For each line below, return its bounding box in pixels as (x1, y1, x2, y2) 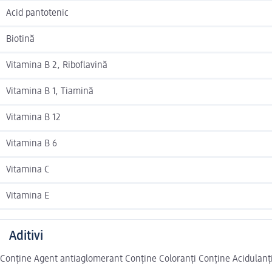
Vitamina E (6, 191, 49, 202)
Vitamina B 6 (6, 139, 57, 149)
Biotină (6, 35, 35, 45)
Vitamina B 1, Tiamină (6, 87, 93, 97)
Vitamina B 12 (6, 113, 61, 123)
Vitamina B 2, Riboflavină (6, 61, 107, 71)
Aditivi (9, 229, 43, 243)
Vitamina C (6, 165, 50, 175)
